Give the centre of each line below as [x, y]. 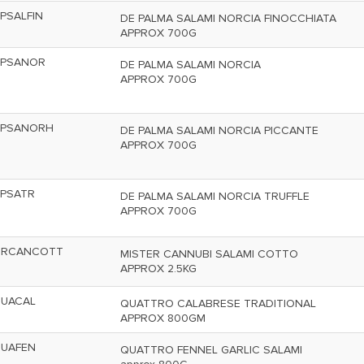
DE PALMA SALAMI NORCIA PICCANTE [219, 130]
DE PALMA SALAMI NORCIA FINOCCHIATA [228, 18]
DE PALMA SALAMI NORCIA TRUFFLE [215, 196]
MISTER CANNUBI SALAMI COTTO [209, 254]
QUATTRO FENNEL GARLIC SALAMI [211, 350]
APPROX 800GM [163, 318]
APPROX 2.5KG [158, 269]
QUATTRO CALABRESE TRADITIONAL [218, 303]
